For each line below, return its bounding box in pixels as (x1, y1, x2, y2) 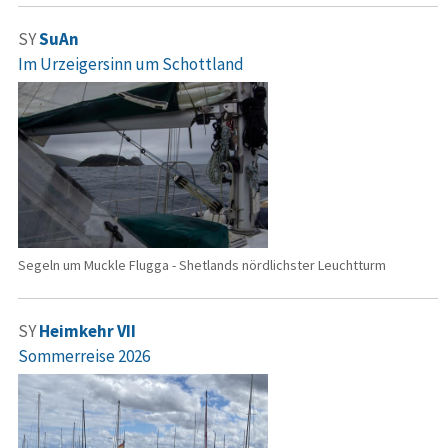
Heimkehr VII (39, 319, 136, 342)
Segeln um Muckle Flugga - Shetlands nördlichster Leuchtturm (18, 255, 386, 274)
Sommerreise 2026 (18, 344, 150, 367)
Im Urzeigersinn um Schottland (18, 53, 244, 76)
